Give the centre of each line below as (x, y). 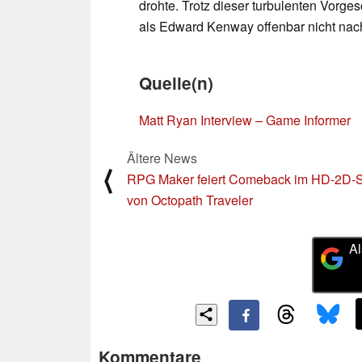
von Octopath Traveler (190, 200)
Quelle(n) (176, 82)
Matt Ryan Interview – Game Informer (245, 120)
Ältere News (162, 158)
